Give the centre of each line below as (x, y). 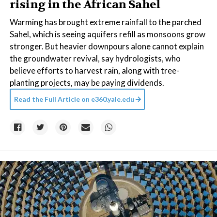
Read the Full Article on (52, 99)
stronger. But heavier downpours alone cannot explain (107, 46)
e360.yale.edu (113, 99)
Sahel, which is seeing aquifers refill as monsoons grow (108, 34)
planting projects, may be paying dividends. (87, 83)
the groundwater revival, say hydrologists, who (95, 58)
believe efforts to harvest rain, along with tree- (94, 70)
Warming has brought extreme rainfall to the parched (106, 22)
